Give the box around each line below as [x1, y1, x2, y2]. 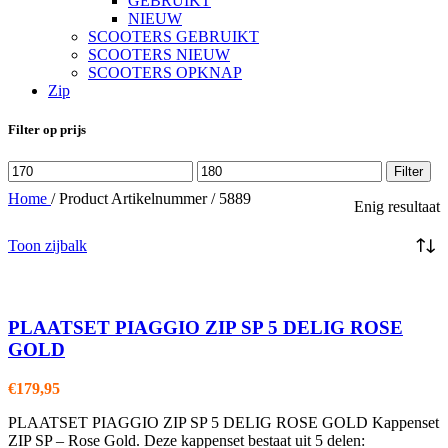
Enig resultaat [354, 197, 440, 215]
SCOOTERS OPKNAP [88, 64, 242, 82]
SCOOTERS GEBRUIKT [88, 28, 259, 46]
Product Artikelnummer [59, 189, 211, 207]
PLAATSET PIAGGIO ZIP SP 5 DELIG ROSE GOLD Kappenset [8, 414, 439, 431]
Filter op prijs [8, 122, 86, 138]
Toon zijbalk [8, 236, 87, 254]
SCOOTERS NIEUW [88, 46, 230, 64]
